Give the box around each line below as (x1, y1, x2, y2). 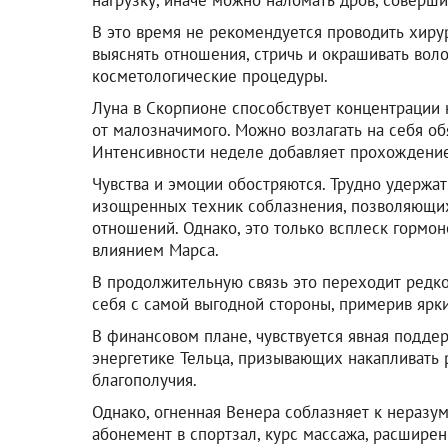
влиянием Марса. (92, 238, 219, 261)
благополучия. (92, 368, 197, 391)
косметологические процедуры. (92, 64, 328, 87)
